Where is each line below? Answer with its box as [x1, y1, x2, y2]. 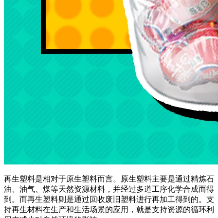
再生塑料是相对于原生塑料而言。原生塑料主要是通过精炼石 [4, 175, 214, 183]
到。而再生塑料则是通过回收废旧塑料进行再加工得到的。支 [4, 195, 214, 204]
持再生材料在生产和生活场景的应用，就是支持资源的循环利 [4, 205, 214, 214]
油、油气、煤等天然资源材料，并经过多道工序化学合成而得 [4, 185, 214, 194]
